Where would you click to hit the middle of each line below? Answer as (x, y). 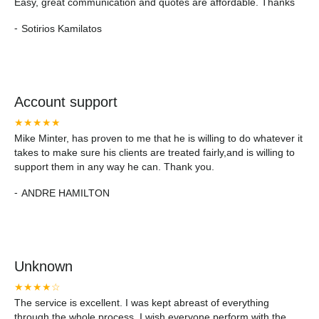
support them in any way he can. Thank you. (114, 167)
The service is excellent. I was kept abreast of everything (142, 303)
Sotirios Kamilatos (62, 28)
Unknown (43, 266)
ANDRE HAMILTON (66, 193)
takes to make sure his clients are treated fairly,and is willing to (155, 152)
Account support (66, 102)
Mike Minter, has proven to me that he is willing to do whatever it (158, 138)
